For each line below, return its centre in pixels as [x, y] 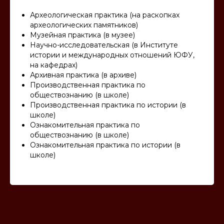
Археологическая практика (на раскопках [105, 15]
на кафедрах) [54, 65]
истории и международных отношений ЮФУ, [112, 55]
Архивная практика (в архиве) [83, 75]
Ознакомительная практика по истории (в [105, 145]
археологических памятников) [84, 25]
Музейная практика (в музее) [82, 35]
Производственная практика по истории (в [108, 105]
